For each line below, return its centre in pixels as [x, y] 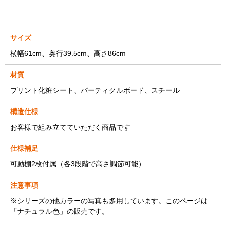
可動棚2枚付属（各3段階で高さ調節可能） [78, 164]
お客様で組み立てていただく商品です [70, 127]
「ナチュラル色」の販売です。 [60, 212]
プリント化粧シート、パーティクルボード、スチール [95, 91]
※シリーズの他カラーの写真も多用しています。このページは [109, 201]
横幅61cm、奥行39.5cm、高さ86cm [68, 54]
